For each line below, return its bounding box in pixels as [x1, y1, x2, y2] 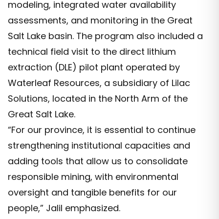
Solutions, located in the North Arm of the [8, 92, 188, 105]
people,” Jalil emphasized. [8, 202, 120, 215]
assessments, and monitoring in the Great [8, 14, 193, 27]
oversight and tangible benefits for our [8, 186, 177, 199]
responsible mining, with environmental [8, 171, 178, 183]
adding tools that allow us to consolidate [8, 155, 188, 168]
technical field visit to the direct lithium [8, 45, 176, 58]
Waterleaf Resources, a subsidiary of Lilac [8, 77, 190, 89]
